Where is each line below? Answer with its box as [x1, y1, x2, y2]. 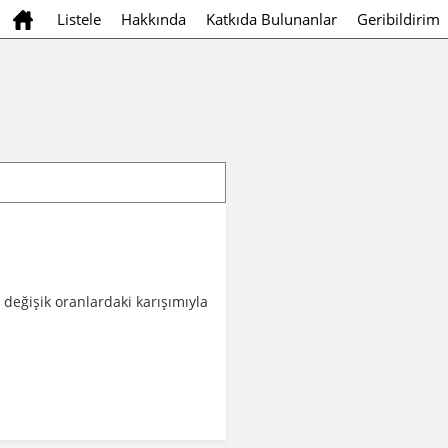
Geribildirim [357, 9, 440, 29]
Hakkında [121, 9, 186, 29]
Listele [57, 9, 101, 29]
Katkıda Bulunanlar [206, 9, 337, 29]
